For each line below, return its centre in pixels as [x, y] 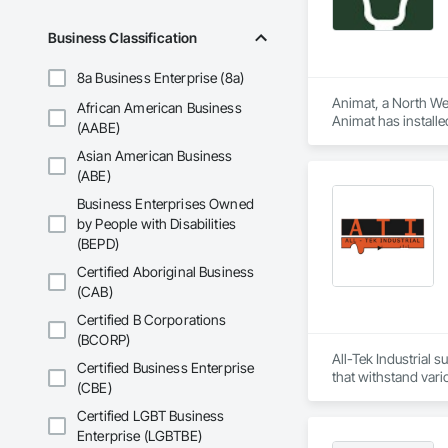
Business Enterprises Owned [165, 204]
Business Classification [123, 38]
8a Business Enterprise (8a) [161, 78]
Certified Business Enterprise [166, 368]
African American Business [159, 108]
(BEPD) [98, 244]
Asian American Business [155, 156]
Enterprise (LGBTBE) [139, 436]
